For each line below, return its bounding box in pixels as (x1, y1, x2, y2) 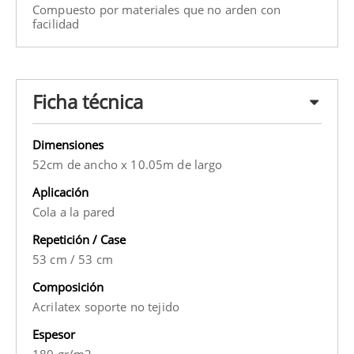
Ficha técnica (32, 88, 143, 115)
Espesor (32, 326, 75, 342)
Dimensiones (32, 136, 104, 153)
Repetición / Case (32, 231, 126, 247)
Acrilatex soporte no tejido (32, 298, 180, 314)
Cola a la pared (32, 203, 115, 220)
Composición (32, 278, 104, 295)
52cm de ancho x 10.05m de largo (32, 156, 223, 172)
